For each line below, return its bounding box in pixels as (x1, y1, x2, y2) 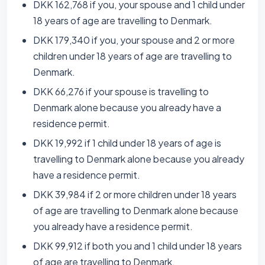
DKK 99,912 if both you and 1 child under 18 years (33, 240, 242, 252)
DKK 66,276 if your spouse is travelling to (33, 85, 209, 98)
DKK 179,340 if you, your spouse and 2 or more (33, 34, 235, 46)
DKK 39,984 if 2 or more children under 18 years (33, 188, 237, 201)
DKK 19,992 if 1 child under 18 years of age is (33, 137, 221, 149)
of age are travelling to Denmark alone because (33, 204, 238, 216)
